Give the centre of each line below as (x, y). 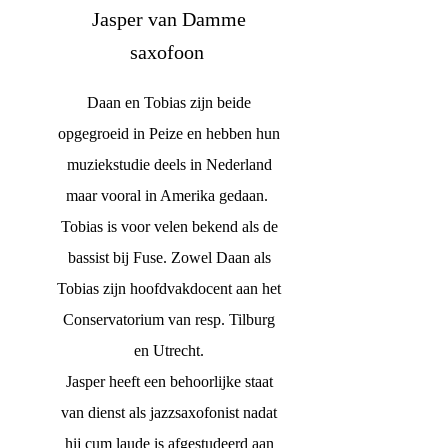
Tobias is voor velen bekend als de (169, 226)
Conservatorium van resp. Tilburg (169, 319)
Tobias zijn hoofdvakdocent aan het (169, 288)
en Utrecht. (169, 350)
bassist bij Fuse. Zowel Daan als (169, 257)
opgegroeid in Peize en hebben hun (169, 133)
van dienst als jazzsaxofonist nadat (169, 412)
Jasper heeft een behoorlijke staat (169, 381)
